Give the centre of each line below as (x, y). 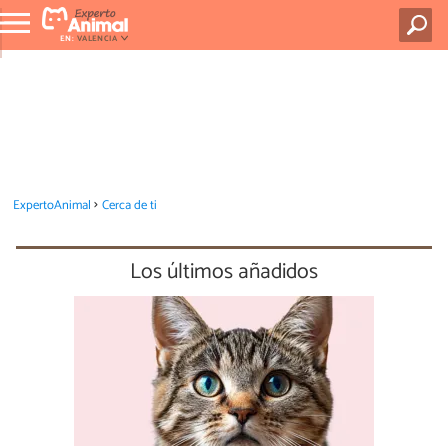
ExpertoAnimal (51, 205)
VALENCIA (96, 38)
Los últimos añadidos (224, 271)
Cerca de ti (130, 205)
